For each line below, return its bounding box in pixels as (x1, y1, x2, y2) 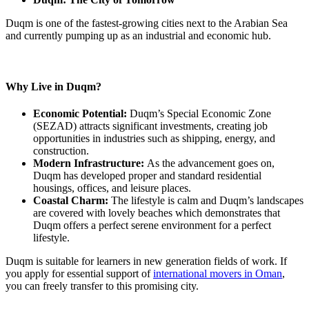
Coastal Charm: (33, 194, 111, 206)
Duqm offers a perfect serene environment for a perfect (33, 219, 271, 231)
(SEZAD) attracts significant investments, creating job (33, 119, 268, 132)
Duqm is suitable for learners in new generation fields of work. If (6, 255, 287, 267)
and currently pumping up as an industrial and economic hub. (6, 30, 271, 42)
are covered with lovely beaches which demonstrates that (33, 206, 280, 219)
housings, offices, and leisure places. (33, 181, 191, 194)
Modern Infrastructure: (33, 157, 147, 169)
